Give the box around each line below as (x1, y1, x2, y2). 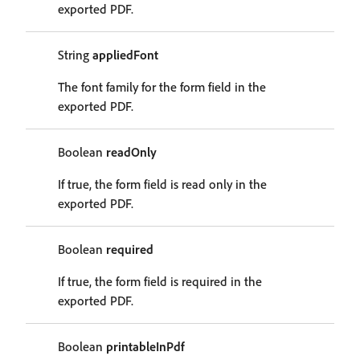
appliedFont (92, 47, 158, 63)
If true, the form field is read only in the (58, 176, 267, 192)
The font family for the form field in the (58, 79, 266, 95)
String (58, 47, 92, 63)
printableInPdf (106, 338, 184, 354)
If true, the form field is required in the (58, 273, 262, 289)
